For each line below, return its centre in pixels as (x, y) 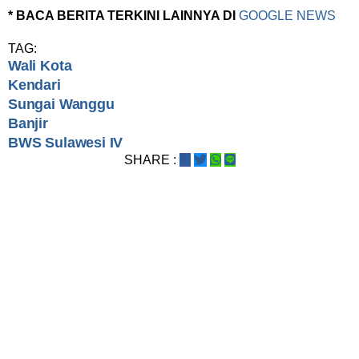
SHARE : (150, 160)
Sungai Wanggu (61, 105)
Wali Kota (40, 66)
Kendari (34, 85)
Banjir (28, 124)
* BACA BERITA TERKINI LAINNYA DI (123, 16)
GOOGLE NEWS (287, 16)
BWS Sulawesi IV (66, 143)
